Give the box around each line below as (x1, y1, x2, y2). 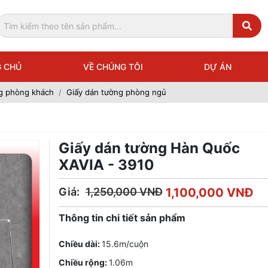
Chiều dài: (58, 238, 102, 249)
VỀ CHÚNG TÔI (83, 62, 143, 72)
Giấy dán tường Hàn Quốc (58, 139, 240, 157)
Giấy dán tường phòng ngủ (66, 87, 166, 97)
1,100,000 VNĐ (165, 185, 254, 200)
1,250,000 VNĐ (85, 185, 163, 198)
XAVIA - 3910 (58, 156, 154, 173)
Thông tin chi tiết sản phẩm (58, 211, 185, 224)
